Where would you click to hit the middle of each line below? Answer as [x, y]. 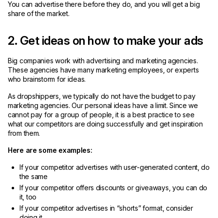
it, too [28, 197]
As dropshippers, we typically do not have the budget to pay [102, 96]
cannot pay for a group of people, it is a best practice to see [101, 115]
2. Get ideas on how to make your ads [106, 41]
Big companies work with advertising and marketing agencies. [103, 61]
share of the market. [39, 13]
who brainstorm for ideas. [48, 79]
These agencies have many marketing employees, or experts [103, 70]
